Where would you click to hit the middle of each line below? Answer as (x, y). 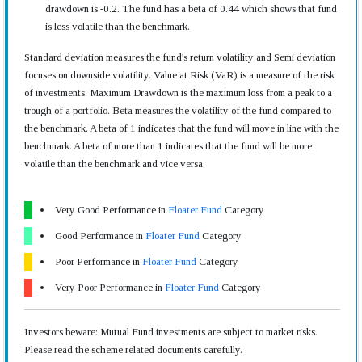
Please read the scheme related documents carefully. (133, 349)
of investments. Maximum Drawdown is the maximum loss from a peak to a (178, 93)
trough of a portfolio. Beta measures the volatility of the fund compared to (178, 110)
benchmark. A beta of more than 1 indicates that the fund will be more (168, 146)
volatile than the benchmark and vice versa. (115, 164)
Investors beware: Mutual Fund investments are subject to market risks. (171, 332)
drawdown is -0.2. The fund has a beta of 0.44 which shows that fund (191, 8)
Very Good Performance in (112, 210)
